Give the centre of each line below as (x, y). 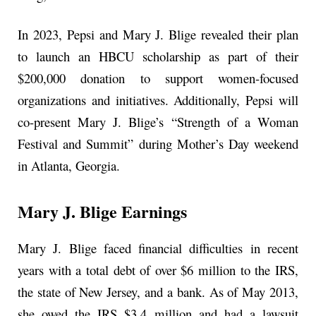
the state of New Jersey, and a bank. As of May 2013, (158, 292)
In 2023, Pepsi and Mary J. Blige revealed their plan (158, 34)
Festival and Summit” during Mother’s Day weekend (158, 143)
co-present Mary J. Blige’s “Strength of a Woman (158, 121)
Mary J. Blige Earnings (102, 212)
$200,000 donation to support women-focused (158, 78)
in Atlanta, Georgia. (69, 165)
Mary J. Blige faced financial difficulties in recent (158, 248)
